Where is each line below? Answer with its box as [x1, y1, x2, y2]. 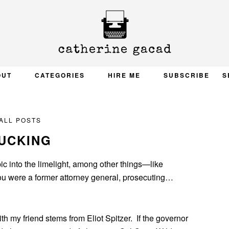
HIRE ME [107, 71, 141, 80]
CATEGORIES [34, 71, 85, 80]
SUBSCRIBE [163, 71, 210, 80]
